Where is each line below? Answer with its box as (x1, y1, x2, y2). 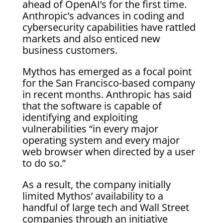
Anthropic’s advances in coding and (22, 8, 184, 22)
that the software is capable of (22, 99, 162, 112)
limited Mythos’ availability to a (22, 189, 163, 203)
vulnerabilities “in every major (22, 121, 158, 135)
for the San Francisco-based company (22, 76, 195, 90)
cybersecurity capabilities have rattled (22, 20, 196, 34)
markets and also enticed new (22, 31, 160, 45)
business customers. (22, 43, 117, 57)
